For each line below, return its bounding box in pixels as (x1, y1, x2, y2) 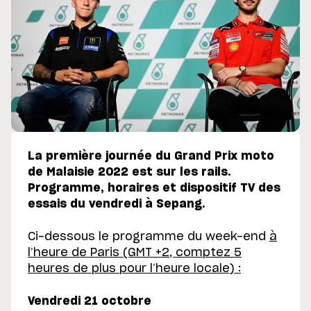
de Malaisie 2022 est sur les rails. (28, 167, 231, 178)
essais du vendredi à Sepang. (28, 199, 205, 210)
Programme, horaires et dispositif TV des (28, 183, 280, 194)
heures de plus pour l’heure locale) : (28, 263, 241, 275)
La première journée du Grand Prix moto (28, 151, 274, 162)
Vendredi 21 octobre (28, 296, 151, 308)
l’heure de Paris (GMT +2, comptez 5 (28, 247, 242, 259)
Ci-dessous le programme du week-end (28, 231, 269, 243)
